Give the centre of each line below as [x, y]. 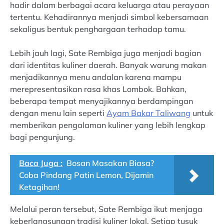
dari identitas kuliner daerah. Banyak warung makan [108, 65]
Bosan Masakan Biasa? [110, 163]
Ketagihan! [39, 187]
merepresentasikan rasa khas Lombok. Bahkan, [98, 89]
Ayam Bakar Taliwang [148, 113]
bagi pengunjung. [42, 137]
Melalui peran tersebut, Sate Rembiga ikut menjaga [106, 209]
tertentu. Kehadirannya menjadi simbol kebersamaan [109, 17]
